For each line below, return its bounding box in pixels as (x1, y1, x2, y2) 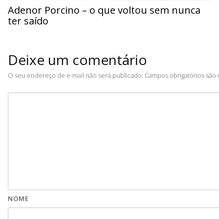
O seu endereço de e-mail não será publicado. (8, 70, 143, 80)
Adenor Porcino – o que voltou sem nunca (8, 3, 200, 17)
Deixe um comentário (8, 50, 147, 69)
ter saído (8, 14, 48, 27)
